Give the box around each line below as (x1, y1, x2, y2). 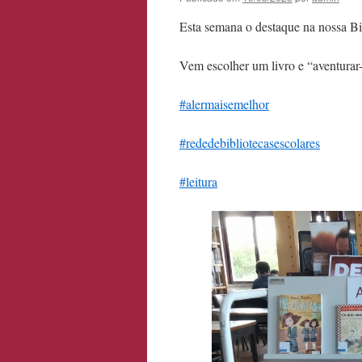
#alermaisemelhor (179, 95, 269, 112)
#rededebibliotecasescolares (179, 134, 320, 151)
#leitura (179, 173, 217, 190)
